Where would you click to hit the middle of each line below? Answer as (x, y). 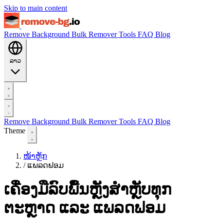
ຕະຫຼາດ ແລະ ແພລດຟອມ (85, 208)
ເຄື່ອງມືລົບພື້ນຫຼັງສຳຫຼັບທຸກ (88, 190)
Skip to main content (36, 8)
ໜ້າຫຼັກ (35, 156)
